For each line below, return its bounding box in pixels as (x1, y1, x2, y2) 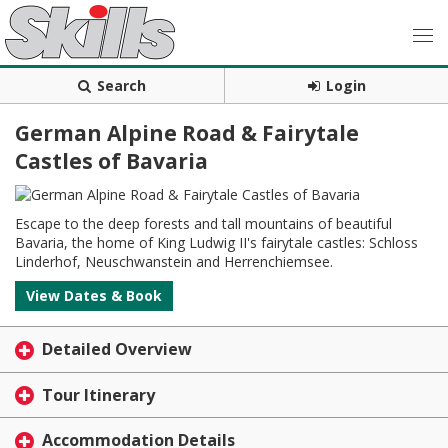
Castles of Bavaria (15, 147, 208, 175)
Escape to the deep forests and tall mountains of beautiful (15, 214, 392, 233)
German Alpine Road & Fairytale (15, 119, 359, 147)
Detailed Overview (42, 338, 192, 360)
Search (97, 76, 146, 95)
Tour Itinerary (42, 383, 155, 406)
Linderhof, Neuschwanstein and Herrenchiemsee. (15, 252, 333, 271)
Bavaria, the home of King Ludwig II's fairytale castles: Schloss (15, 233, 418, 252)
